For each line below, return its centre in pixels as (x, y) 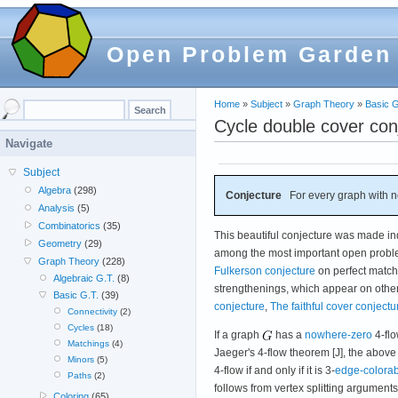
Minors (80, 359)
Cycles (80, 327)
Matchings (88, 343)
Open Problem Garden (249, 54)
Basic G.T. (76, 295)
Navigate (29, 143)
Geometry (60, 243)
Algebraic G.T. (84, 278)
